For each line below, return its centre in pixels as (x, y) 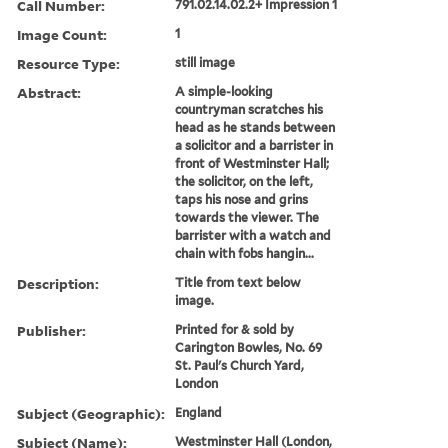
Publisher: (51, 330)
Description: (58, 283)
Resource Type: (68, 63)
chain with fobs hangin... (245, 253)
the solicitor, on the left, (244, 181)
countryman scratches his (249, 109)
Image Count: (62, 34)
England (199, 412)
